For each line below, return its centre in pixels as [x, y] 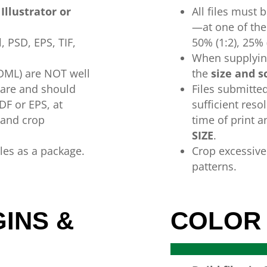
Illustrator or [36, 11]
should [59, 89]
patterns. [214, 166]
